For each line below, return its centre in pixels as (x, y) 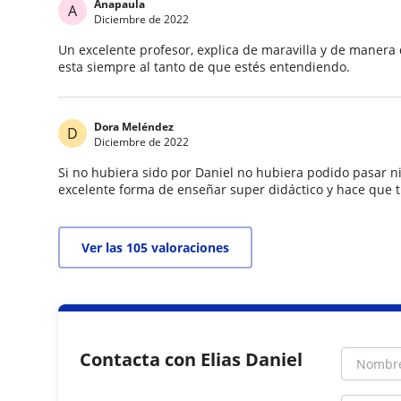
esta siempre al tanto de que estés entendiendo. (205, 67)
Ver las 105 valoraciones (156, 247)
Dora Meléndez (134, 127)
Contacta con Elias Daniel (192, 359)
